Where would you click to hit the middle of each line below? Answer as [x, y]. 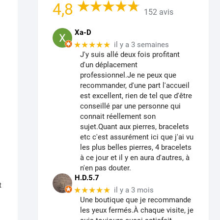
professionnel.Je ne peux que [128, 75]
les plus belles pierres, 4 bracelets [136, 148]
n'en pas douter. [106, 168]
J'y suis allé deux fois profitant [130, 55]
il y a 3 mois [134, 190]
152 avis [158, 12]
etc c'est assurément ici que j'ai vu [137, 137]
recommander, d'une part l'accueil [135, 86]
